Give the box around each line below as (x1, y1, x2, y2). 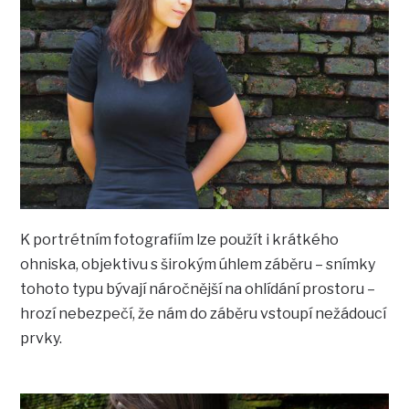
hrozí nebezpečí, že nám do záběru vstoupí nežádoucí (20, 304, 387, 322)
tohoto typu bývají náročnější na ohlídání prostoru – (20, 279, 376, 298)
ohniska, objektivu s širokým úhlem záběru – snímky (20, 255, 376, 273)
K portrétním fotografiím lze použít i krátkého (20, 230, 340, 248)
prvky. (20, 329, 63, 347)
